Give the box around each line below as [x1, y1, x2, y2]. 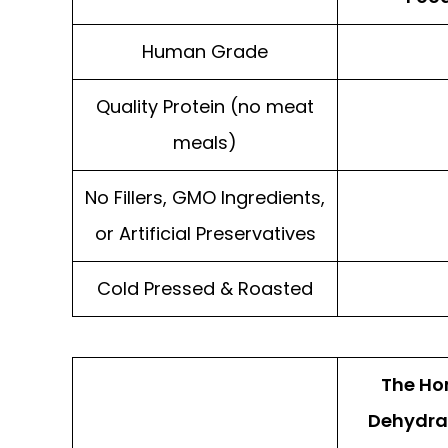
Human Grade [142, 38, 268, 64]
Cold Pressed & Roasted [97, 275, 313, 301]
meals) [173, 129, 237, 155]
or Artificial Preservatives [94, 220, 316, 246]
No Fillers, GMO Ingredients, [85, 184, 325, 210]
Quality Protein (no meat [96, 93, 314, 119]
